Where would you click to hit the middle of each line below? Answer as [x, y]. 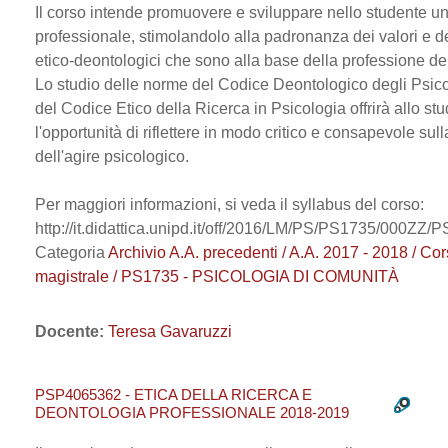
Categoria [71, 252]
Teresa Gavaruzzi [170, 331]
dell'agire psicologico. [112, 156]
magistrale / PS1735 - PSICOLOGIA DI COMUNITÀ [217, 276]
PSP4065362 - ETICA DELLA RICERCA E [173, 394]
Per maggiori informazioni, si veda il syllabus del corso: [229, 204]
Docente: [71, 331]
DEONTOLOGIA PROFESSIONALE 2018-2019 [192, 412]
